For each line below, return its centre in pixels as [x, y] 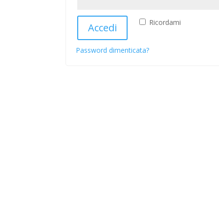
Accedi [103, 28]
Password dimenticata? [113, 50]
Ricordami [165, 22]
